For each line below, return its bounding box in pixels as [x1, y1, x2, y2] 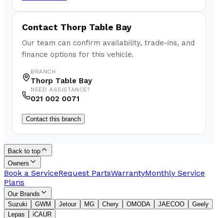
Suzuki [8, 200, 27, 208]
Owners [8, 160, 29, 167]
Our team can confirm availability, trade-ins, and [22, 38, 195, 48]
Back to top [8, 147, 40, 155]
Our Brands [8, 190, 40, 198]
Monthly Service [145, 168, 205, 178]
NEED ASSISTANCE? [31, 86, 90, 93]
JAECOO [158, 200, 184, 208]
